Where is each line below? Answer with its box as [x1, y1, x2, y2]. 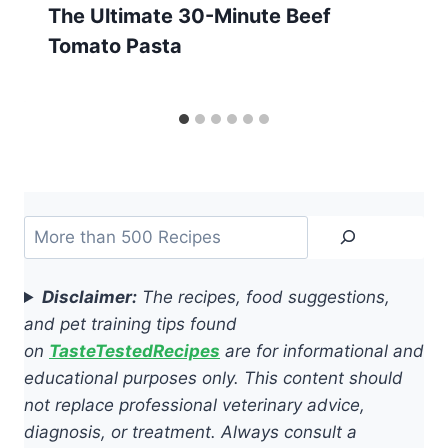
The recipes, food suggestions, [137, 287, 391, 307]
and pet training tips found [24, 314, 237, 334]
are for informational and [220, 341, 424, 361]
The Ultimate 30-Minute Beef [48, 4, 331, 29]
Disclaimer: [42, 287, 138, 307]
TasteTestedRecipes [49, 341, 220, 361]
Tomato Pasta [48, 34, 182, 59]
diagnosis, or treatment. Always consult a [24, 422, 357, 442]
